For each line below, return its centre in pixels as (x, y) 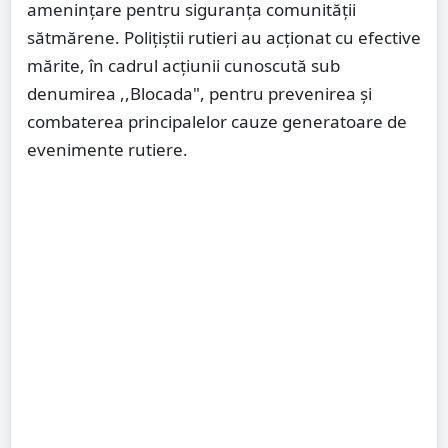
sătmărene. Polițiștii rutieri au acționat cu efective (224, 38)
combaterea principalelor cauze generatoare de (217, 122)
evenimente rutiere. (107, 150)
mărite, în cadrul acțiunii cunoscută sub (183, 66)
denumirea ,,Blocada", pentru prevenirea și (199, 94)
